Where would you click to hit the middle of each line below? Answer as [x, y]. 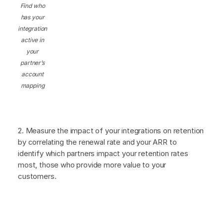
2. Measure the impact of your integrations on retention [111, 130]
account [32, 74]
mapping [32, 85]
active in [32, 40]
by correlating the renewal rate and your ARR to [97, 142]
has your [32, 17]
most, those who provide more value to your [92, 165]
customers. [38, 176]
